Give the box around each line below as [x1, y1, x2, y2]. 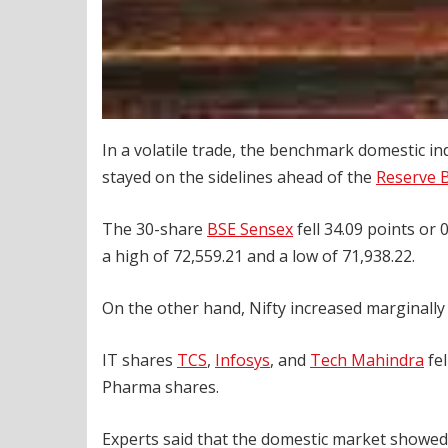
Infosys [215, 349, 270, 372]
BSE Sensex [207, 218, 293, 241]
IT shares [102, 349, 177, 372]
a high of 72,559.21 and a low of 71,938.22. [102, 245, 415, 268]
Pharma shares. [102, 376, 219, 399]
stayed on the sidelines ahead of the [102, 166, 376, 189]
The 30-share [102, 218, 207, 241]
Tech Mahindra [310, 349, 424, 372]
